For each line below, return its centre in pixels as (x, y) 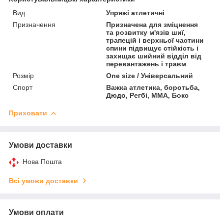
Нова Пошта (42, 161)
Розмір (23, 75)
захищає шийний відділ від (154, 56)
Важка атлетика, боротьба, (153, 87)
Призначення (34, 24)
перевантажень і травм (146, 64)
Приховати (28, 113)
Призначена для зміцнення (152, 24)
